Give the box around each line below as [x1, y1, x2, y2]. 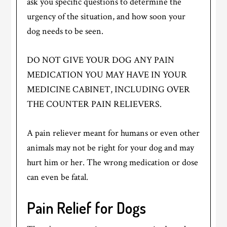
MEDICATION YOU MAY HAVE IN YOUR [27, 68, 187, 81]
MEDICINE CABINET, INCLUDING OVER [27, 83, 191, 95]
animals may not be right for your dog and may [27, 141, 195, 154]
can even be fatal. [27, 171, 89, 183]
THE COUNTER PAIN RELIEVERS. [27, 98, 162, 110]
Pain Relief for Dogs [27, 198, 146, 217]
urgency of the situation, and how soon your [27, 10, 186, 22]
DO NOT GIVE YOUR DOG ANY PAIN [27, 54, 175, 66]
